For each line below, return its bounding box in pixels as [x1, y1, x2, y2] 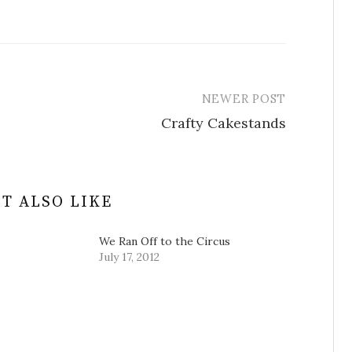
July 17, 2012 [99, 250, 159, 264]
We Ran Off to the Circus [99, 234, 230, 248]
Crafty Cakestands [161, 114, 286, 132]
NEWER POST [201, 91, 286, 106]
